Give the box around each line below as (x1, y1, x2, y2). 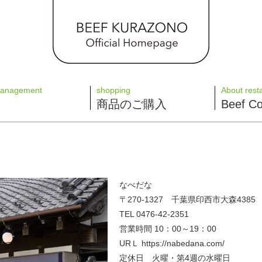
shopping (96, 85, 130, 95)
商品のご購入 (96, 98, 167, 111)
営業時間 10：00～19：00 (119, 224, 216, 233)
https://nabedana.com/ (139, 239, 225, 248)
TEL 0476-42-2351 (119, 209, 189, 219)
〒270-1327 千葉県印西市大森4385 (119, 195, 256, 204)
